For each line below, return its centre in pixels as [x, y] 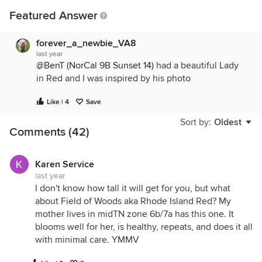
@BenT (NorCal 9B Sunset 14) [95, 65]
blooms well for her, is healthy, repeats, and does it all [144, 227]
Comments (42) [49, 132]
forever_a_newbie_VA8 [86, 43]
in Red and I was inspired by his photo [113, 78]
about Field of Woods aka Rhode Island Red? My [133, 201]
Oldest [228, 122]
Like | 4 [58, 102]
